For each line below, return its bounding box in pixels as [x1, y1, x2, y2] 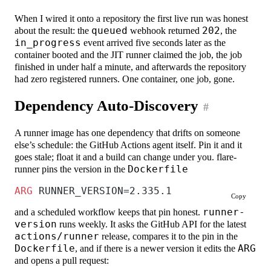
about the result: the [15, 24, 92, 36]
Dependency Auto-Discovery [15, 97, 199, 114]
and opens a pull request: [15, 255, 109, 267]
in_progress [15, 36, 82, 48]
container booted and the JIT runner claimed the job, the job [15, 48, 243, 60]
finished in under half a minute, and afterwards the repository [15, 60, 247, 73]
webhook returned [128, 24, 203, 36]
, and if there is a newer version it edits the [75, 243, 238, 255]
